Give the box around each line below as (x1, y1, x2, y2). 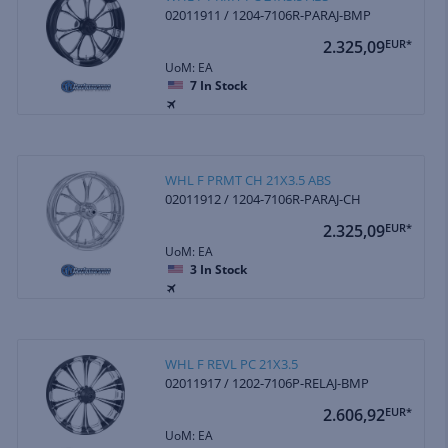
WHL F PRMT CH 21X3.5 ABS (165, 170, 332, 189)
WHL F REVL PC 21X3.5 (165, 354, 299, 373)
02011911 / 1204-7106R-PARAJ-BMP (165, 5, 372, 24)
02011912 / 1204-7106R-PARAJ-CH (165, 189, 362, 208)
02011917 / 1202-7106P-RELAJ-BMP (165, 373, 370, 392)
